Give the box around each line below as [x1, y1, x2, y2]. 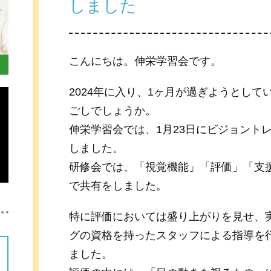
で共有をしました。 [69, 180, 167, 192]
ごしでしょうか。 [69, 105, 156, 117]
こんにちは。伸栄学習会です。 [69, 55, 221, 67]
